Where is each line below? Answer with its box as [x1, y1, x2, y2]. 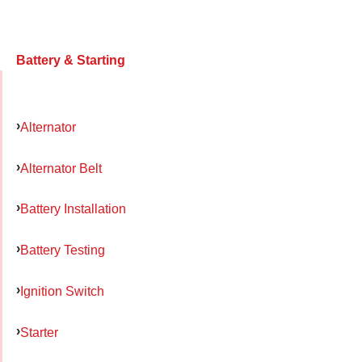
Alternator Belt [20, 160, 102, 175]
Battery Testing [20, 242, 105, 258]
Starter [20, 324, 58, 339]
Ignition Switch [20, 283, 104, 298]
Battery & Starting [16, 53, 125, 67]
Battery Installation [20, 201, 126, 217]
